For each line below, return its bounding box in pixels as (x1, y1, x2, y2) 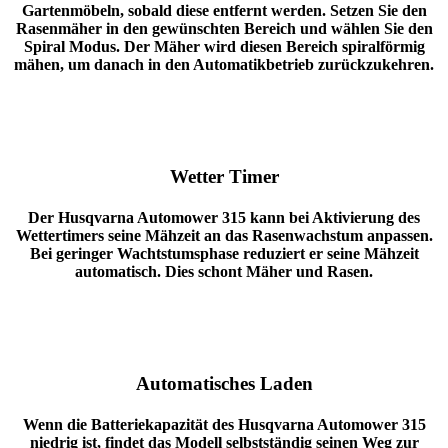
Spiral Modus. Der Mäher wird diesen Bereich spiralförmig (23, 37, 425, 55)
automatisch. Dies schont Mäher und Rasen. (75, 263, 373, 281)
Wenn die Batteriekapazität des (22, 416, 238, 434)
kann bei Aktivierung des (250, 209, 420, 227)
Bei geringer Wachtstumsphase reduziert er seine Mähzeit (29, 245, 419, 263)
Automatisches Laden (135, 373, 313, 395)
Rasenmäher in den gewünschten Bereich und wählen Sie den (15, 19, 433, 37)
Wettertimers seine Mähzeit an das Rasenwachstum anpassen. (15, 227, 433, 245)
